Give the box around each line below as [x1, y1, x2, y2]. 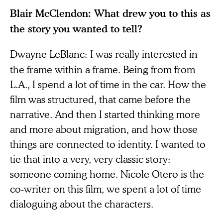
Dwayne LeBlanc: [10, 47, 87, 60]
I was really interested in [90, 47, 198, 60]
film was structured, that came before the [10, 92, 191, 106]
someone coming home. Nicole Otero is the [10, 167, 204, 180]
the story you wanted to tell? [10, 22, 142, 35]
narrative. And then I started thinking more [10, 107, 200, 120]
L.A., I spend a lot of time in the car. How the [10, 77, 206, 91]
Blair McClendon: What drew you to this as [10, 6, 211, 19]
